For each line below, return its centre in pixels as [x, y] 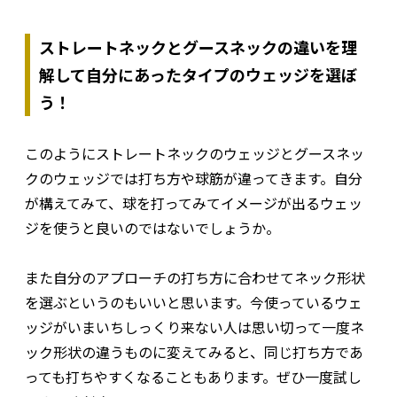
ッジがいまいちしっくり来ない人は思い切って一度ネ [195, 327]
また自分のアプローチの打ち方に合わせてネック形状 [195, 277]
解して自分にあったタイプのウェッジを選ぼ [198, 74]
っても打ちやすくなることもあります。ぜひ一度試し [193, 376]
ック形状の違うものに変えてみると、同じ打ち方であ [194, 351]
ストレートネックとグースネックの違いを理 [198, 47]
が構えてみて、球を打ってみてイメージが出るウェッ [194, 202]
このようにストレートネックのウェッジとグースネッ [195, 153]
